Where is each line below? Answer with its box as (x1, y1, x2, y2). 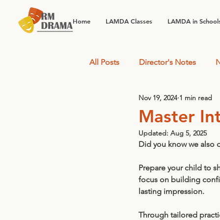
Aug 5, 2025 (170, 128, 207, 137)
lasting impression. (138, 186, 206, 196)
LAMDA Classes (106, 17, 152, 25)
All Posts (89, 57, 119, 67)
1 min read (179, 93, 212, 103)
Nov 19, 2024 (138, 93, 177, 103)
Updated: (138, 128, 170, 137)
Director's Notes (139, 57, 196, 67)
